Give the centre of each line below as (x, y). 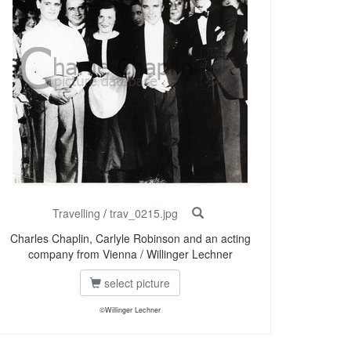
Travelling (76, 213)
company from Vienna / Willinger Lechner (130, 254)
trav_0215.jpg (143, 213)
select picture (136, 283)
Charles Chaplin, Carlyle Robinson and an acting (130, 239)
